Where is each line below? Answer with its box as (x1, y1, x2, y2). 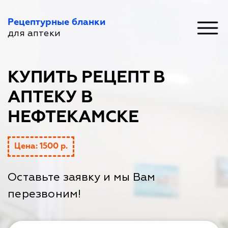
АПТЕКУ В (8, 89, 93, 106)
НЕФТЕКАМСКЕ (8, 109, 139, 126)
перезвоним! (8, 187, 81, 201)
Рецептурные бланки (8, 18, 105, 27)
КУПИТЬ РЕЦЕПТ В (8, 69, 165, 86)
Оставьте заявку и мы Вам (8, 170, 155, 184)
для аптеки (8, 27, 61, 39)
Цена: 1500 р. (14, 142, 68, 151)
